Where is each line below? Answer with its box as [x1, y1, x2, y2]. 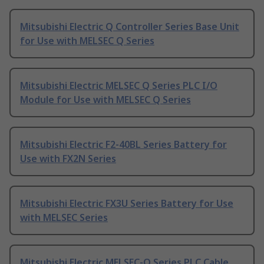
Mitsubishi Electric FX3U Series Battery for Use [20, 197, 233, 210]
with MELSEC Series [20, 211, 108, 225]
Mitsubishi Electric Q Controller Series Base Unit [20, 20, 239, 34]
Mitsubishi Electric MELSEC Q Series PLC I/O [20, 79, 217, 93]
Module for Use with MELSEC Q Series [20, 93, 191, 107]
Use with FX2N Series [20, 152, 116, 166]
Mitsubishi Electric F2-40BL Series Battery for [20, 138, 227, 151]
